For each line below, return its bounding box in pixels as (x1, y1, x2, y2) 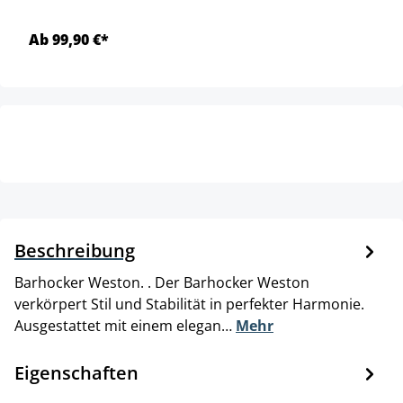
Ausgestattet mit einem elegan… (14, 316, 236, 336)
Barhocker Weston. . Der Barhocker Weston (14, 273, 309, 292)
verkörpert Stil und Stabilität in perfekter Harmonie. (14, 294, 364, 314)
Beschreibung (14, 238, 135, 263)
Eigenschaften (14, 361, 139, 385)
